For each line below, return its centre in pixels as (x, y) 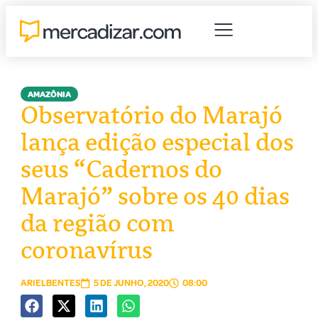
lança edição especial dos (157, 142)
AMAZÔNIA (49, 95)
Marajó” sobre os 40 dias (155, 196)
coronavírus (86, 250)
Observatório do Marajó (151, 115)
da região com (97, 223)
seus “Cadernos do (121, 169)
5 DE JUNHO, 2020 (131, 283)
